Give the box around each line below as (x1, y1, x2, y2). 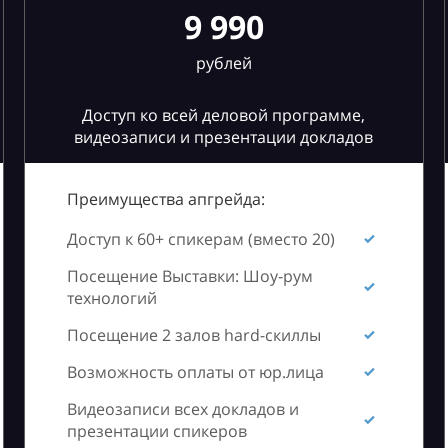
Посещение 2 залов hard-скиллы (66, 324, 321, 346)
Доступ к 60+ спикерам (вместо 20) (66, 228, 335, 250)
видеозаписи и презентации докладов (74, 126, 373, 148)
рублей (195, 52, 252, 74)
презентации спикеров (66, 420, 247, 442)
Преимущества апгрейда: (66, 188, 265, 210)
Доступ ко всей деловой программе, (82, 104, 365, 126)
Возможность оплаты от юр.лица (66, 361, 324, 383)
